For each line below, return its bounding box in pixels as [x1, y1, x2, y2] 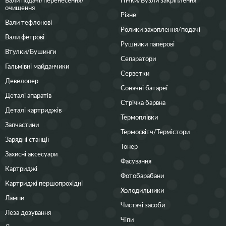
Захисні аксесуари [5, 149, 58, 158]
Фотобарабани [121, 171, 164, 180]
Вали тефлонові [5, 18, 52, 27]
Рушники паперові [121, 39, 175, 48]
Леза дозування [5, 208, 51, 217]
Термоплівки [121, 112, 158, 122]
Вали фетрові [5, 32, 44, 41]
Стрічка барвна [121, 98, 165, 107]
